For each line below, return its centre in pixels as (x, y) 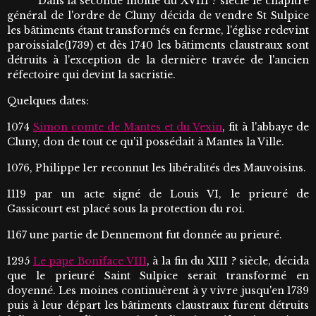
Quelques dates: (48, 101)
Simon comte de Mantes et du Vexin (128, 127)
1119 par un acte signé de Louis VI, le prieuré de (158, 194)
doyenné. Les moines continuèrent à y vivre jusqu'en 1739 (158, 291)
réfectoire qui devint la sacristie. (91, 75)
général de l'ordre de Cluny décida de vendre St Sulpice (158, 16)
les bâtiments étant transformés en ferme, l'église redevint (158, 31)
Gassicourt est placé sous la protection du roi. (126, 209)
